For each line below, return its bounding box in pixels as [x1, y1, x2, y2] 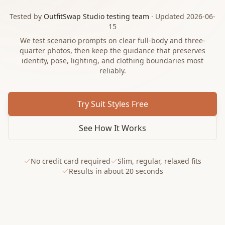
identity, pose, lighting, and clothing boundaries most [22, 56, 203, 65]
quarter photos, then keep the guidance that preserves [20, 46, 205, 55]
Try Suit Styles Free [77, 98, 148, 109]
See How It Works [79, 123, 146, 134]
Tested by [10, 12, 44, 21]
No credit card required [31, 156, 110, 166]
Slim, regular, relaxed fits [118, 156, 201, 166]
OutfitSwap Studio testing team [44, 12, 149, 21]
